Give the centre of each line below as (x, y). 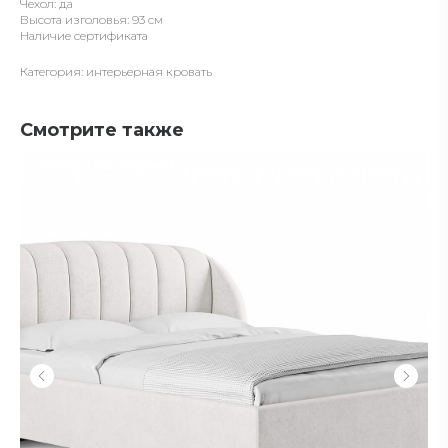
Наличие (47, 35)
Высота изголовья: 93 (82, 19)
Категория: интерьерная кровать (116, 71)
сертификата (111, 35)
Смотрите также (102, 129)
